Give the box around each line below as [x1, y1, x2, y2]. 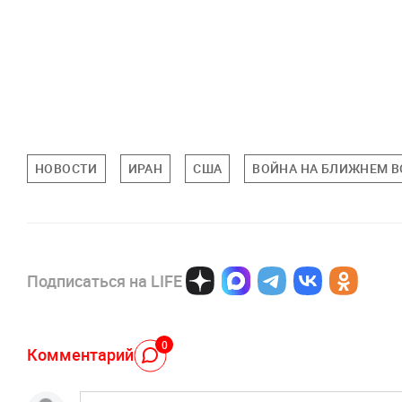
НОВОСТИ [35, 160, 98, 178]
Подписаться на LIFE [27, 270, 182, 293]
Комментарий [27, 343, 134, 365]
